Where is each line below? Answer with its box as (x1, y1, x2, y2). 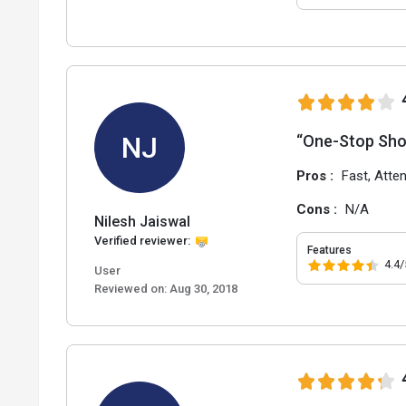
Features (307, 244, 353, 257)
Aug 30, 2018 (167, 282, 237, 296)
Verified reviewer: (94, 234, 190, 248)
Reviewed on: (94, 282, 167, 296)
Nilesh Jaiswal (94, 213, 190, 231)
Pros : (296, 168, 338, 185)
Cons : (296, 201, 342, 218)
